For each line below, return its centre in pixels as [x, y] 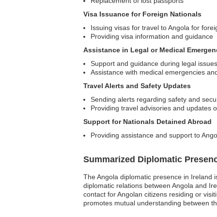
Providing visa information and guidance [152, 36]
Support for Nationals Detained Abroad [147, 122]
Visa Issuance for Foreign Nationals [142, 14]
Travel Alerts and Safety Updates [137, 86]
